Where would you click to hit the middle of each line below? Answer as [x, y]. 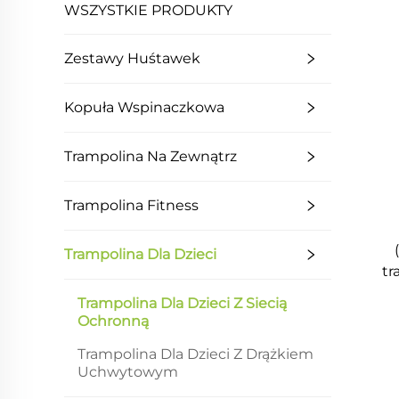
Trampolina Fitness [131, 206]
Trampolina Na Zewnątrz [151, 157]
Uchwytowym [128, 372]
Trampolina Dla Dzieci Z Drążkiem [195, 354]
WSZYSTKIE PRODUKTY [148, 11]
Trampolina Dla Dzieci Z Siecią [182, 304]
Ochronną [113, 322]
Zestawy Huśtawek [132, 59]
